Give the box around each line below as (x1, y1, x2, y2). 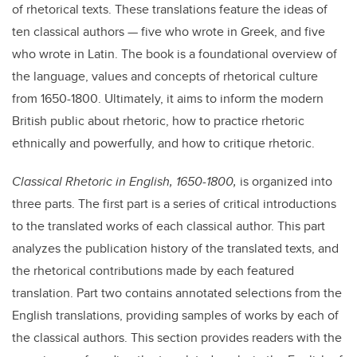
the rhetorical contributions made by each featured (12, 261, 294, 280)
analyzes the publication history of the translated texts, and (12, 239, 339, 258)
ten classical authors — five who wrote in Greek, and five (12, 22, 325, 41)
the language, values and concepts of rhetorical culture (12, 67, 318, 86)
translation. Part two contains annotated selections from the (12, 284, 342, 303)
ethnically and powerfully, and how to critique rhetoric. (12, 134, 315, 153)
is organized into (240, 172, 332, 191)
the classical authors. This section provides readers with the (12, 328, 342, 347)
